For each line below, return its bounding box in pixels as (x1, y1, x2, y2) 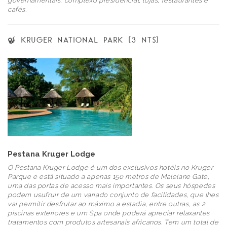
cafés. (8, 5, 27, 13)
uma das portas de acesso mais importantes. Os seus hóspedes (8, 181, 215, 190)
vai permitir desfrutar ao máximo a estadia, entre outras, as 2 (8, 200, 206, 208)
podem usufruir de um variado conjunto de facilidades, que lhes (8, 191, 219, 199)
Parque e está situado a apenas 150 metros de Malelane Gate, (8, 172, 210, 180)
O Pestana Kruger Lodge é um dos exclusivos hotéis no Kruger (8, 163, 213, 171)
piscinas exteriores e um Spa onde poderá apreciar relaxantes (8, 209, 210, 217)
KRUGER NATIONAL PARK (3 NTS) (16, 34, 159, 45)
